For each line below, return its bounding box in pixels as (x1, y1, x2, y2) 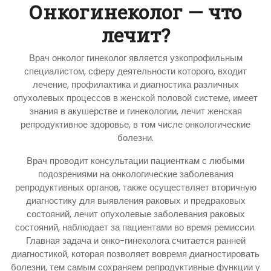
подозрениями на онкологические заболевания (38, 167, 233, 180)
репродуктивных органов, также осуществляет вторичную (15, 180, 256, 194)
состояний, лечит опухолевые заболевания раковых (26, 207, 245, 220)
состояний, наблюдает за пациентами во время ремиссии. (15, 220, 256, 233)
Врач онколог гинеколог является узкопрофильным (28, 51, 243, 64)
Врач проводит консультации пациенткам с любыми (27, 154, 244, 167)
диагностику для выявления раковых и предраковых (25, 194, 246, 207)
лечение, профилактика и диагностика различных (32, 77, 239, 91)
